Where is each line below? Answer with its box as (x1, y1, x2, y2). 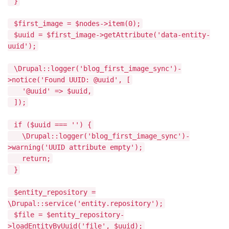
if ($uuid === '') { (10, 121, 91, 129)
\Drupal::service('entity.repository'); (8, 199, 163, 208)
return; (10, 154, 51, 163)
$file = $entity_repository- (10, 211, 124, 219)
